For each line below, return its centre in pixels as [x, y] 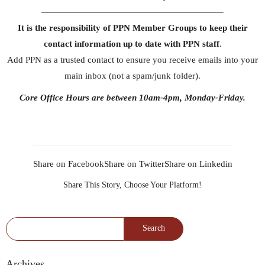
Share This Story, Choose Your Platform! [132, 184]
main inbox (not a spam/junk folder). [132, 75]
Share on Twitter [134, 164]
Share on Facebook [68, 164]
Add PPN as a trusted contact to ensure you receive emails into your [132, 59]
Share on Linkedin [198, 164]
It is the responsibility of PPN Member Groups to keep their [132, 28]
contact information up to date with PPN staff [131, 43]
